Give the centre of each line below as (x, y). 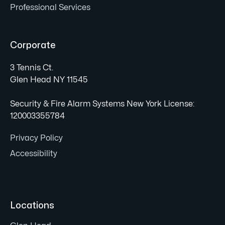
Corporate (33, 45)
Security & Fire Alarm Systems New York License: (102, 104)
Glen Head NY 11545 (49, 80)
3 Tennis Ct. (32, 68)
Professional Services (50, 8)
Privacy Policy (36, 138)
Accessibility (34, 154)
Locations (32, 206)
